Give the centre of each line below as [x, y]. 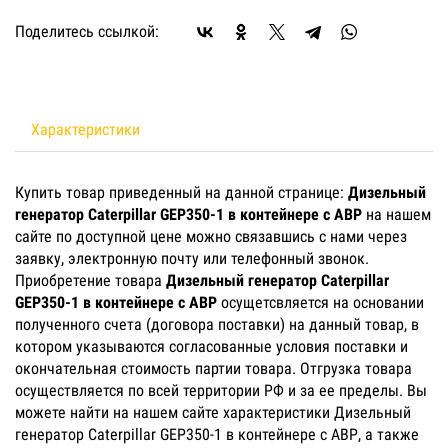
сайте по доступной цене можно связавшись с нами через [211, 236]
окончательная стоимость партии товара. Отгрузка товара [213, 368]
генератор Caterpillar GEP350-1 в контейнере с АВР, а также [217, 434]
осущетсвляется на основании [320, 302]
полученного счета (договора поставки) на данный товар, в [217, 324]
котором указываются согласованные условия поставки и [211, 346]
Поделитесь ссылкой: [87, 31]
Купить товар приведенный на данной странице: [181, 192]
